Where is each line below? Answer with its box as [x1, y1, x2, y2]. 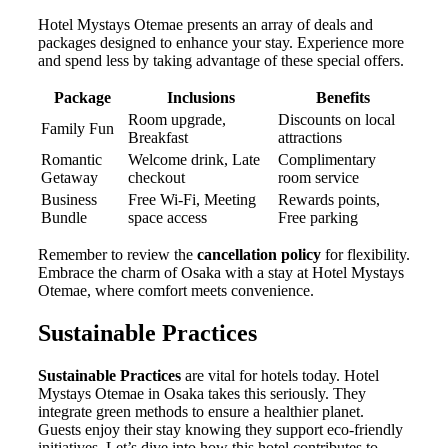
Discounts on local [278, 111, 395, 129]
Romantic [41, 151, 102, 169]
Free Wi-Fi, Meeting [128, 191, 256, 209]
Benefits [315, 89, 370, 107]
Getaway [41, 169, 98, 187]
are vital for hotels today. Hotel [181, 366, 379, 384]
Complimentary [278, 151, 376, 169]
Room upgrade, [128, 111, 226, 129]
